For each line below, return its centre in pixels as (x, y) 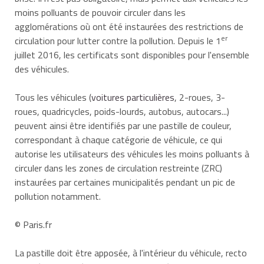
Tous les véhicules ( (53, 97)
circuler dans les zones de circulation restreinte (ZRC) (118, 168)
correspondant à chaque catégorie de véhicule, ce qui (118, 139)
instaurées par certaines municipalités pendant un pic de (125, 182)
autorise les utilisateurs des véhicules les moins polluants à (132, 154)
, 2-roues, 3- (200, 97)
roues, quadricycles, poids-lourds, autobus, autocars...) (122, 111)
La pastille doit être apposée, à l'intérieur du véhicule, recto (131, 253)
